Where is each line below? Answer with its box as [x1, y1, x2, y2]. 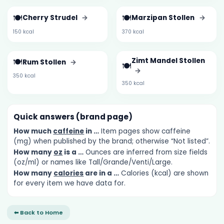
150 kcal [12, 27, 34, 35]
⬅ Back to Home [13, 208, 63, 216]
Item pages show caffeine [99, 126, 191, 136]
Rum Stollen [22, 57, 67, 67]
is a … [62, 147, 84, 157]
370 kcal [122, 27, 144, 35]
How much [13, 126, 53, 136]
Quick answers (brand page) [13, 111, 133, 122]
